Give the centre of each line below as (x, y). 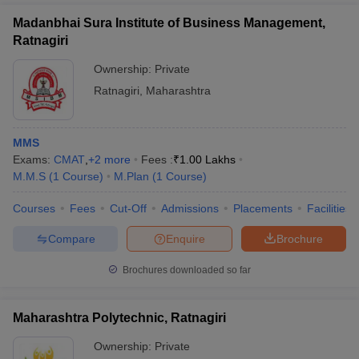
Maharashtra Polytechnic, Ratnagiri (119, 318)
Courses (34, 208)
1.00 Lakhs (208, 159)
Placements (263, 208)
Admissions (190, 208)
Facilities (329, 208)
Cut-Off (128, 208)
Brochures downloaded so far (186, 270)
